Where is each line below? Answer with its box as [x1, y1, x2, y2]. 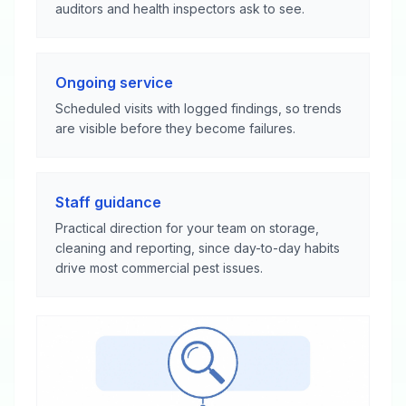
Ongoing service [55, 72, 173, 92]
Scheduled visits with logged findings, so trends [55, 100, 342, 116]
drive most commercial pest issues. [55, 259, 263, 275]
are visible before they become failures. [55, 120, 295, 136]
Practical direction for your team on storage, [55, 219, 319, 236]
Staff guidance [55, 192, 161, 211]
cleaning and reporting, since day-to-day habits [55, 239, 340, 256]
